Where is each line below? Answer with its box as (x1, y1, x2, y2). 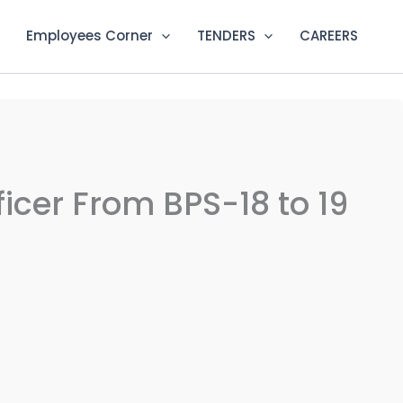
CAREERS (300, 26, 358, 46)
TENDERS (197, 26, 255, 46)
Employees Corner (26, 26, 153, 46)
